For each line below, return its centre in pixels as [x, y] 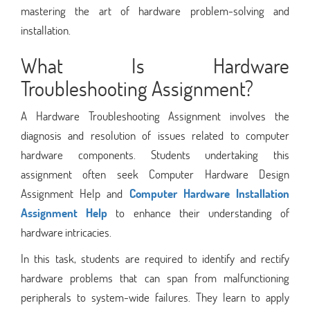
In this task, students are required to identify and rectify [155, 258]
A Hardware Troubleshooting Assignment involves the [155, 116]
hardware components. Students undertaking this [155, 154]
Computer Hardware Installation [209, 193]
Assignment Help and [75, 193]
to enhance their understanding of [199, 212]
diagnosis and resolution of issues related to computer [155, 135]
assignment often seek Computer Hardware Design [155, 174]
